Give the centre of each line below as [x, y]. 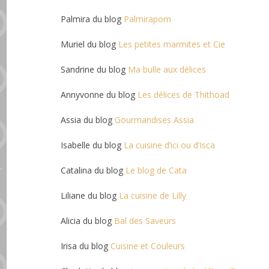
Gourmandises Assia [155, 119]
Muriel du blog [90, 44]
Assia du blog [88, 119]
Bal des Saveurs [145, 220]
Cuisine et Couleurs [148, 246]
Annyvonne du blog [99, 94]
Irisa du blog [86, 246]
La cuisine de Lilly [153, 195]
